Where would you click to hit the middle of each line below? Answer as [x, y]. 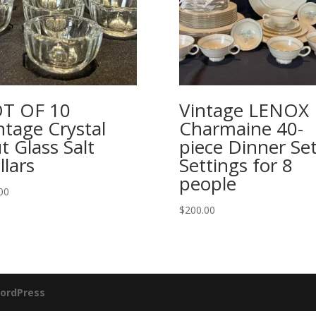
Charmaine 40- [241, 128]
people [207, 183]
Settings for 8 [236, 165]
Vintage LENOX [244, 110]
